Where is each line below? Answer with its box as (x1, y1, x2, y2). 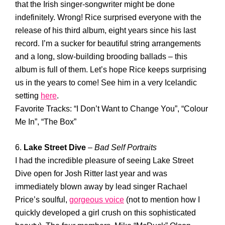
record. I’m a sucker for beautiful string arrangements (15, 39, 201, 48)
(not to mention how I (124, 195, 200, 204)
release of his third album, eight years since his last (15, 26, 196, 35)
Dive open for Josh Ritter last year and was (15, 169, 167, 178)
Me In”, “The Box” (15, 118, 76, 126)
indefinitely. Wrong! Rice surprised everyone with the (15, 13, 201, 22)
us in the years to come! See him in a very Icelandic (15, 78, 197, 87)
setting (15, 91, 41, 100)
